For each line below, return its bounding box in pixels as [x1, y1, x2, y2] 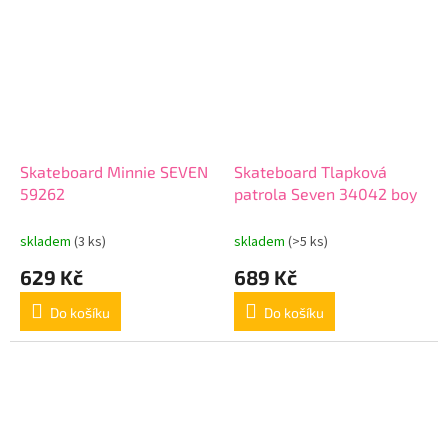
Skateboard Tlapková [234, 161, 387, 181]
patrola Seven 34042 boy [234, 183, 417, 203]
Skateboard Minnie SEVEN [20, 161, 208, 181]
